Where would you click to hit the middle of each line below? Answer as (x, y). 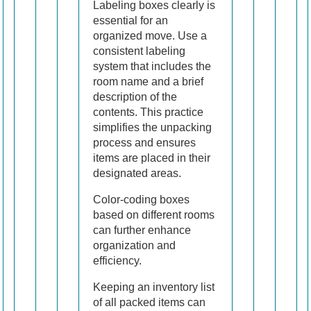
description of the (135, 97)
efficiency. (117, 261)
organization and (134, 246)
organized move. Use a (150, 36)
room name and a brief (148, 82)
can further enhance (142, 230)
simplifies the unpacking (152, 128)
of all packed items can (149, 303)
